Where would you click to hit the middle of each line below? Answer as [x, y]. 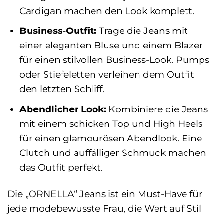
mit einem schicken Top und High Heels [111, 123]
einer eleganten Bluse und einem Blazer [111, 45]
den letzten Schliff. [62, 89]
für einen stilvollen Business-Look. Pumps [114, 60]
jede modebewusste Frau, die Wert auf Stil [104, 208]
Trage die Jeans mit [142, 31]
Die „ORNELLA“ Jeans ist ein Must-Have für [105, 194]
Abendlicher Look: [62, 109]
